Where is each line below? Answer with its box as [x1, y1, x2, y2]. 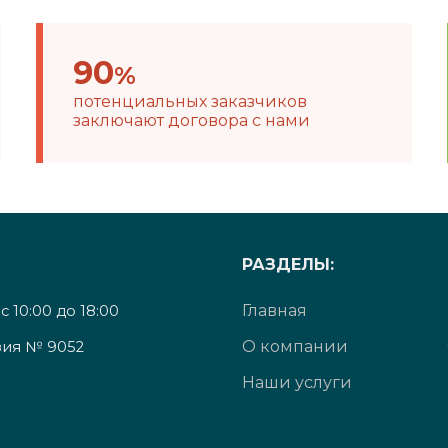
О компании [241, 337, 348, 356]
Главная [241, 301, 307, 320]
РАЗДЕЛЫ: [241, 255, 334, 274]
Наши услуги [241, 373, 352, 392]
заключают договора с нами [72, 111, 310, 130]
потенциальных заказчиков [72, 92, 307, 111]
